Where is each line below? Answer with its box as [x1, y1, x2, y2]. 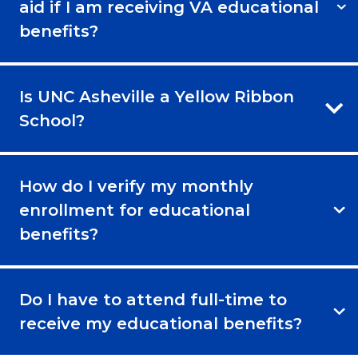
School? [19, 110, 85, 130]
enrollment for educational [19, 200, 250, 220]
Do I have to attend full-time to [19, 289, 287, 309]
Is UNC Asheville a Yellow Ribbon [19, 86, 294, 106]
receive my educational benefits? [19, 313, 302, 333]
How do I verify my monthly [19, 176, 253, 196]
